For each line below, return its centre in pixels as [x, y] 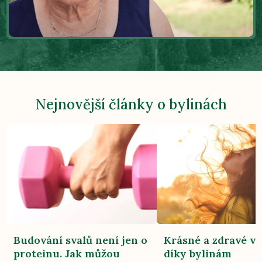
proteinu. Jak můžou [67, 253]
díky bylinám [198, 253]
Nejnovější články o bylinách [131, 104]
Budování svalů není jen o [81, 240]
